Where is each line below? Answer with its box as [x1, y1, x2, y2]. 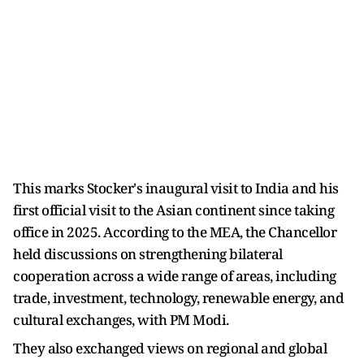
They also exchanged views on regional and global [13, 338, 327, 357]
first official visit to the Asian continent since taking [13, 200, 334, 219]
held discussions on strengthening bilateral [13, 244, 283, 263]
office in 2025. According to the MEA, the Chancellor [13, 222, 336, 241]
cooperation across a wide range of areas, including [13, 266, 336, 285]
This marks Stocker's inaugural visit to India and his [13, 178, 339, 197]
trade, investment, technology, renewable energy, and [13, 288, 344, 307]
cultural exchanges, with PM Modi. [13, 310, 229, 329]
